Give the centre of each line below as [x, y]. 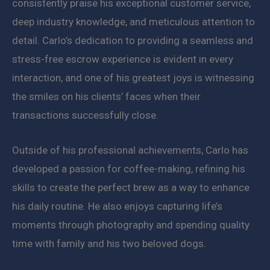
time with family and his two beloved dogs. [109, 243]
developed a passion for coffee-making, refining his [129, 168]
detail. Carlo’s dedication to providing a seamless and [133, 40]
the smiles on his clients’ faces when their [106, 96]
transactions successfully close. [85, 115]
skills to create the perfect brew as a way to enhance [131, 187]
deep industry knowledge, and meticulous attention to [133, 21]
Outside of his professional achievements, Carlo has [130, 150]
